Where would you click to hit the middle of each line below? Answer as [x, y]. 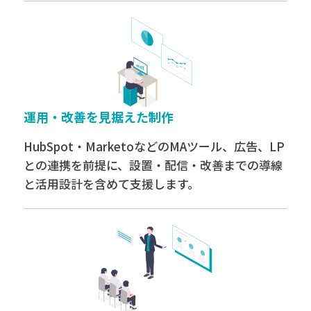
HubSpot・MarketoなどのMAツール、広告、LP [154, 146]
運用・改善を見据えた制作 [98, 116]
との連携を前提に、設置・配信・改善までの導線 [153, 165]
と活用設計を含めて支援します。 [111, 183]
